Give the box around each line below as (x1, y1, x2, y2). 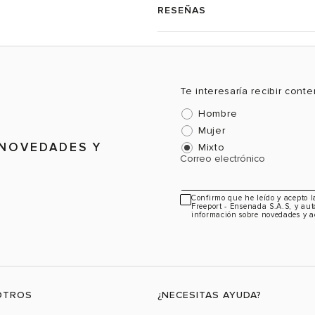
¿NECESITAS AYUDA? (157, 289, 262, 301)
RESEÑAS (157, 4, 206, 16)
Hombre (198, 108, 238, 120)
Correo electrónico (180, 153, 265, 165)
